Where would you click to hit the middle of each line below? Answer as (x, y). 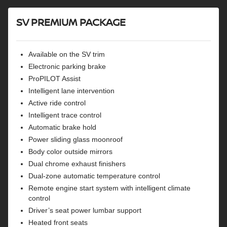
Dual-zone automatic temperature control (94, 176)
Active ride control (57, 103)
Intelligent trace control (65, 115)
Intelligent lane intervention (71, 91)
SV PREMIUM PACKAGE (71, 22)
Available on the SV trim (67, 54)
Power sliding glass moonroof (75, 140)
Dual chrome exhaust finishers (77, 164)
